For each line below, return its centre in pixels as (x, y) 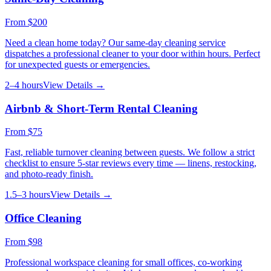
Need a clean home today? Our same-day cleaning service (115, 42)
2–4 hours (24, 85)
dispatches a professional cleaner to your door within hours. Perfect (132, 53)
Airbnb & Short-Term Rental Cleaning (101, 108)
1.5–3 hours (28, 195)
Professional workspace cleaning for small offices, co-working (123, 262)
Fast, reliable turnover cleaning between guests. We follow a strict (130, 152)
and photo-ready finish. (49, 174)
